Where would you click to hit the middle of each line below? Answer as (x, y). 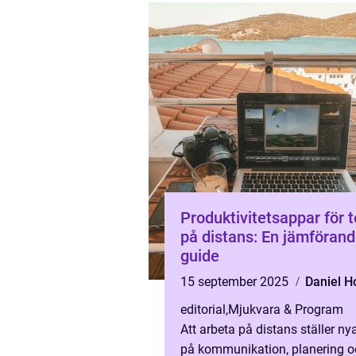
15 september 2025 (236, 282)
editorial (203, 310)
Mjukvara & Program (286, 310)
